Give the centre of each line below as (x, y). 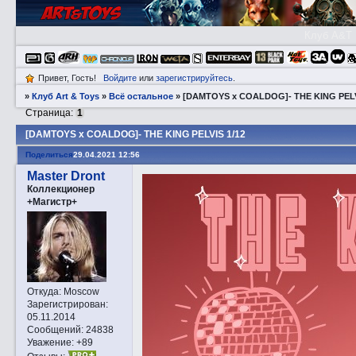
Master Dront (66, 176)
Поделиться (49, 154)
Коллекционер (60, 188)
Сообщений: (55, 330)
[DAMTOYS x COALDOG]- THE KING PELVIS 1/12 (135, 135)
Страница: (51, 113)
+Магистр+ (52, 201)
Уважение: (50, 342)
